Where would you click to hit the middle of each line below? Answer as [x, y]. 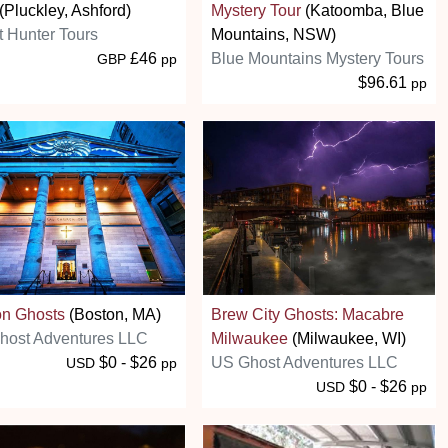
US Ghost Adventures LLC [304, 362]
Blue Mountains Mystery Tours [317, 58]
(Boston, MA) [113, 314]
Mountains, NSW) [273, 34]
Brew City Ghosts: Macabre [307, 314]
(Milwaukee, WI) [347, 338]
